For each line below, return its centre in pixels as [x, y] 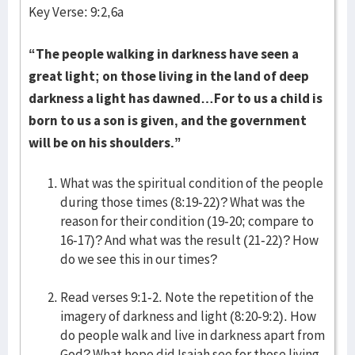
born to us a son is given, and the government [168, 120]
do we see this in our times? [139, 259]
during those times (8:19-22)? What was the [183, 202]
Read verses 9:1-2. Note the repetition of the [187, 297]
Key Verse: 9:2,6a [76, 12]
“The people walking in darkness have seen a [164, 54]
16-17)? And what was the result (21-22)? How [189, 240]
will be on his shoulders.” [105, 143]
